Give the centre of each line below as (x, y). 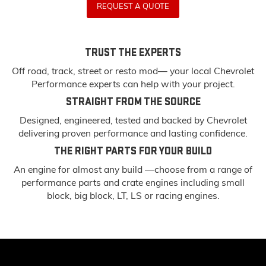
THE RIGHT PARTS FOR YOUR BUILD (133, 151)
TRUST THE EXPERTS (133, 53)
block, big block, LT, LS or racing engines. (133, 196)
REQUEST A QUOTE (133, 6)
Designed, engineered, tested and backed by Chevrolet (133, 120)
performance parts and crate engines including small (133, 183)
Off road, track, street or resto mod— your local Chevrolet (133, 71)
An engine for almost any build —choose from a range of (133, 170)
